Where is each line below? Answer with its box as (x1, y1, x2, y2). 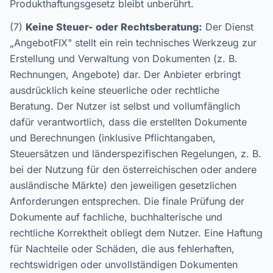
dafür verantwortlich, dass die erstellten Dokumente (10, 116, 247, 128)
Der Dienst (202, 21, 253, 33)
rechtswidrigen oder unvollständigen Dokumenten (10, 258, 238, 271)
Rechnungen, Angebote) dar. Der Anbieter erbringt (10, 68, 241, 80)
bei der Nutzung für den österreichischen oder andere (10, 163, 257, 175)
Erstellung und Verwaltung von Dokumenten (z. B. (10, 52, 238, 65)
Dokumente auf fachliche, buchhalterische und (10, 211, 222, 223)
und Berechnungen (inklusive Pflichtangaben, (10, 132, 216, 144)
